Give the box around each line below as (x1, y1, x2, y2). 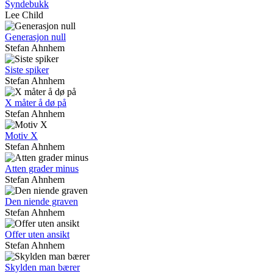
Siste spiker (5, 65, 49, 76)
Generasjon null (5, 32, 66, 43)
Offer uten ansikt (5, 229, 69, 240)
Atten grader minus (5, 163, 79, 174)
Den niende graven (5, 196, 78, 207)
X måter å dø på (5, 97, 66, 108)
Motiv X (5, 130, 38, 141)
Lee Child (5, 10, 43, 21)
